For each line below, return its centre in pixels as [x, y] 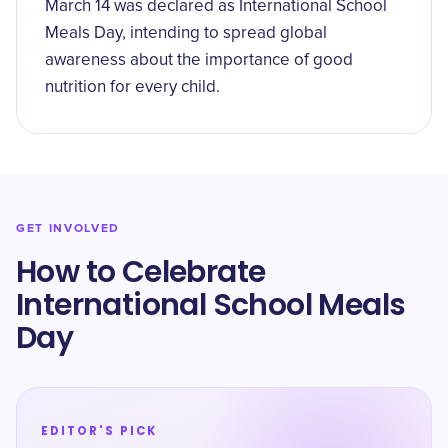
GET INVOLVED [68, 228]
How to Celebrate [141, 272]
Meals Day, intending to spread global [186, 33]
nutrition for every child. [132, 87]
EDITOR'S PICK [99, 431]
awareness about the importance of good [199, 60]
